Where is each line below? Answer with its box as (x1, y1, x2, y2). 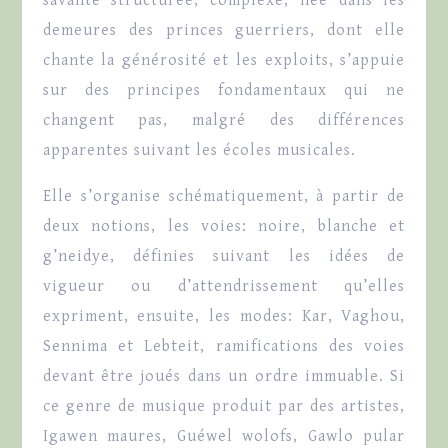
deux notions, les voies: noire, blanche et (42, 217, 406, 237)
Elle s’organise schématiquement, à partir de (42, 187, 406, 207)
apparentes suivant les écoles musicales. (42, 141, 356, 161)
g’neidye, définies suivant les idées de (42, 247, 406, 267)
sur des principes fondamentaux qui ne (42, 81, 406, 101)
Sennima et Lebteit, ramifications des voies (42, 337, 406, 357)
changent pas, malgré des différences (42, 111, 406, 131)
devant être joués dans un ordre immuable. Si (42, 367, 406, 387)
